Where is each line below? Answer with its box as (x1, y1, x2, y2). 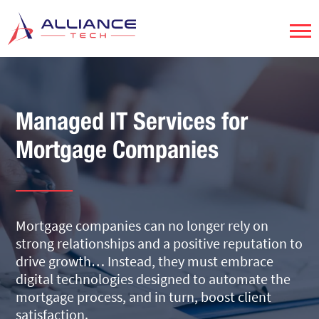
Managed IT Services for (16, 106, 249, 135)
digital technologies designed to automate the (16, 270, 291, 288)
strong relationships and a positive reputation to (16, 234, 303, 252)
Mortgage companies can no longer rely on (16, 216, 269, 234)
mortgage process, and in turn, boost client (16, 288, 272, 305)
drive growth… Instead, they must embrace (16, 252, 274, 270)
